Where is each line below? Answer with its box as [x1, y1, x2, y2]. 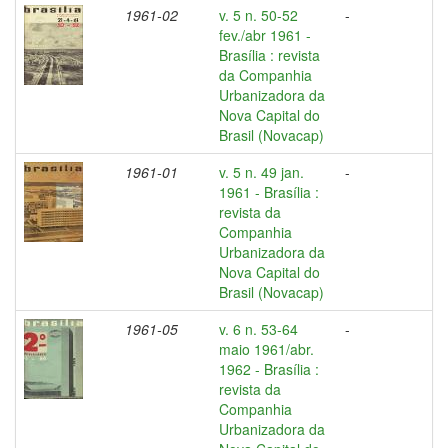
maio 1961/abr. [219, 339, 314, 359]
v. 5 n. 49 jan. [219, 162, 304, 182]
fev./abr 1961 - [219, 25, 311, 45]
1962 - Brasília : [219, 359, 319, 379]
